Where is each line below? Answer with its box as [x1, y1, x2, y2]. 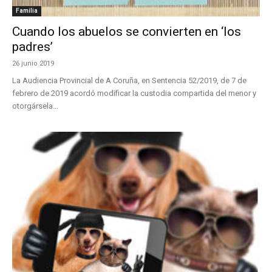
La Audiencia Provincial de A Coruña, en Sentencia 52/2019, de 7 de [12, 76, 246, 85]
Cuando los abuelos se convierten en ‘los [12, 24, 241, 39]
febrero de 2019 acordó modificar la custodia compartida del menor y [12, 89, 256, 98]
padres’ [12, 39, 53, 54]
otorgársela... [12, 101, 58, 110]
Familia [16, 7, 38, 14]
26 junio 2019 [12, 59, 54, 67]
